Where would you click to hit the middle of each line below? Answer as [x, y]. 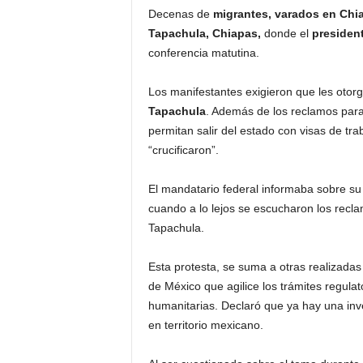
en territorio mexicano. [205, 325]
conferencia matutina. [203, 53]
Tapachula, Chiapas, [204, 33]
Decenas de [180, 14]
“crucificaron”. [183, 150]
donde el [286, 33]
